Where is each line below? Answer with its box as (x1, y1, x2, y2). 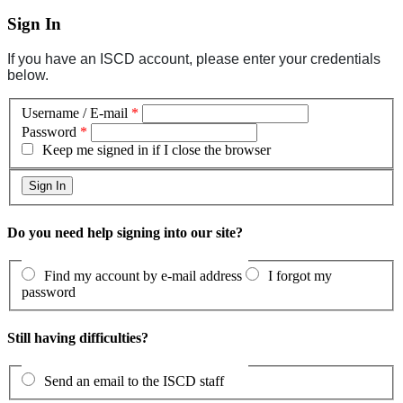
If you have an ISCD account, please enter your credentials (7, 50, 381, 67)
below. (7, 67, 49, 83)
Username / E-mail (22, 105, 128, 121)
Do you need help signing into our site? (7, 225, 243, 241)
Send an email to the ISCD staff (44, 373, 224, 390)
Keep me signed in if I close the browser (42, 142, 271, 158)
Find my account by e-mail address (44, 267, 242, 283)
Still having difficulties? (7, 330, 148, 346)
